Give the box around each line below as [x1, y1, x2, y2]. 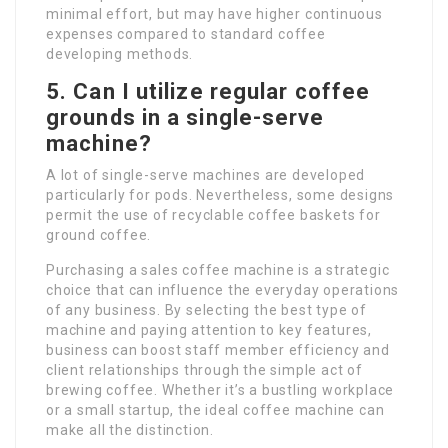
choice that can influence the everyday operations [46, 282, 400, 299]
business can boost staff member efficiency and [46, 342, 390, 359]
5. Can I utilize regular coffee [46, 79, 371, 105]
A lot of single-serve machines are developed [46, 167, 366, 184]
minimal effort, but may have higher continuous [46, 6, 383, 23]
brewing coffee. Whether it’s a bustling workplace [46, 382, 395, 399]
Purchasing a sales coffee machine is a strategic [46, 262, 390, 279]
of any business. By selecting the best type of [46, 302, 367, 319]
